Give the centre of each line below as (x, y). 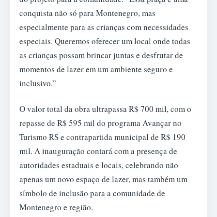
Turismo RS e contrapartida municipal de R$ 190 (102, 137)
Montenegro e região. (56, 207)
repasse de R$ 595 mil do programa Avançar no (101, 123)
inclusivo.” (38, 83)
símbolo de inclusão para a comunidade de (92, 193)
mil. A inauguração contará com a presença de (98, 151)
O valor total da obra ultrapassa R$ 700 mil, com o (105, 109)
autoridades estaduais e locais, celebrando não (99, 165)
